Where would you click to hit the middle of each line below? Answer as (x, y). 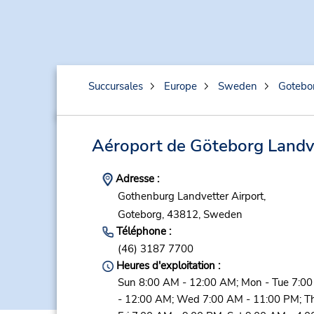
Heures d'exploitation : (166, 266)
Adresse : (136, 179)
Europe (180, 86)
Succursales (115, 86)
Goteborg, (141, 214)
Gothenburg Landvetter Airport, (191, 197)
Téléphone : (142, 231)
